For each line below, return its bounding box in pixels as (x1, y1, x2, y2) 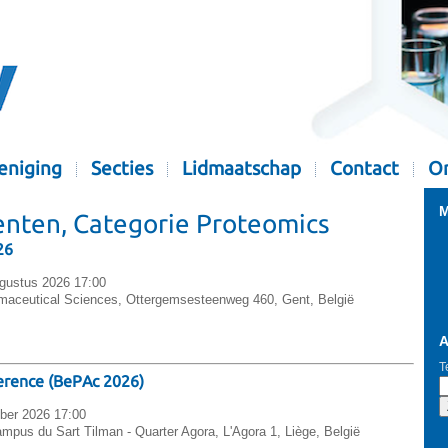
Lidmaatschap (182, 158, 301, 179)
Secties (91, 158, 153, 179)
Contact (330, 158, 399, 179)
